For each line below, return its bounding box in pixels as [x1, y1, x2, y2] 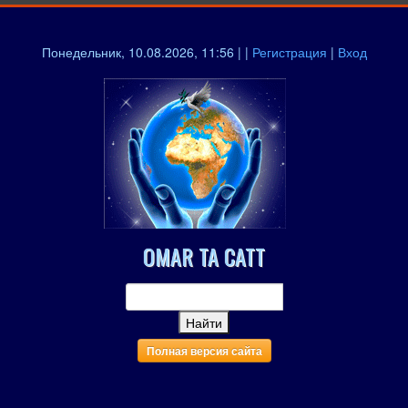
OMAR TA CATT [143, 240, 265, 272]
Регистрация [251, 43, 327, 61]
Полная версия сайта [146, 342, 262, 359]
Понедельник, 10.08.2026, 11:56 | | [41, 43, 252, 61]
